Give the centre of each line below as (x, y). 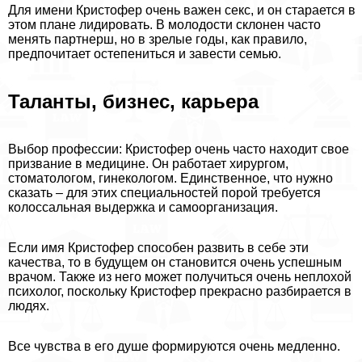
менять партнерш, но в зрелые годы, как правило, (158, 39)
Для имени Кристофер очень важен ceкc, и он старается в (182, 10)
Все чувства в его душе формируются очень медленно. (174, 346)
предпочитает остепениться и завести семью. (145, 53)
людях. (29, 305)
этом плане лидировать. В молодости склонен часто (164, 24)
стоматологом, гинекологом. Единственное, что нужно (170, 178)
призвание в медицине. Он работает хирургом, (148, 163)
